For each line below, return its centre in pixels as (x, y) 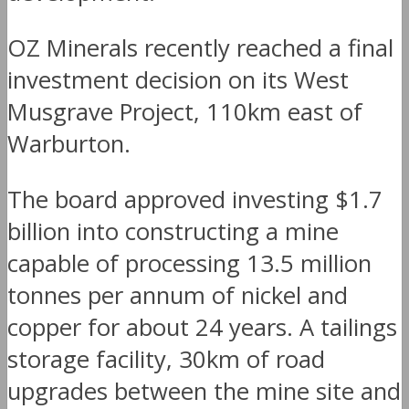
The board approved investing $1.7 (195, 199)
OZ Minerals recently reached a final (200, 47)
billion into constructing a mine (173, 231)
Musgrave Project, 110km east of (185, 111)
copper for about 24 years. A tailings (202, 327)
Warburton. (69, 143)
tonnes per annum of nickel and (178, 295)
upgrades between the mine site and (204, 391)
